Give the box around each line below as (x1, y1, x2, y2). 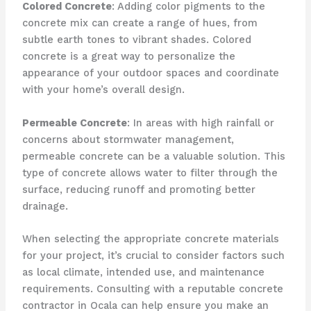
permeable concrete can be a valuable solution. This (22, 149, 285, 162)
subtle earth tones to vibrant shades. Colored (22, 33, 251, 47)
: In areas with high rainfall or (126, 116, 274, 129)
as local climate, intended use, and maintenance (22, 266, 264, 279)
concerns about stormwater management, (22, 133, 234, 146)
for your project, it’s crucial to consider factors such (22, 249, 285, 262)
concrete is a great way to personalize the (22, 50, 235, 63)
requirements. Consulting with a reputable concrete (22, 283, 283, 296)
